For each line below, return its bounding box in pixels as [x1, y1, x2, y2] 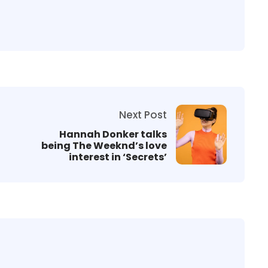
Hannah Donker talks [59, 127, 167, 141]
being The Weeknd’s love [41, 138, 167, 153]
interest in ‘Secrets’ [69, 150, 167, 164]
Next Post [119, 107, 167, 122]
